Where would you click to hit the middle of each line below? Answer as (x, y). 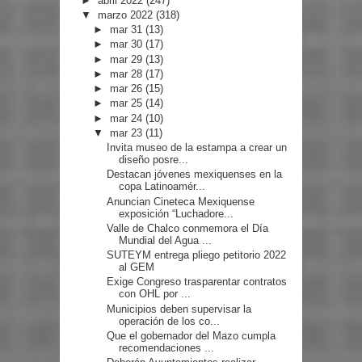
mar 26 (128, 89)
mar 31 (128, 30)
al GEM (137, 267)
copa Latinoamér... (162, 187)
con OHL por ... (155, 294)
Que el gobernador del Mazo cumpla (192, 335)
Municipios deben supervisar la (179, 309)
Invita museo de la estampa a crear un (197, 148)
